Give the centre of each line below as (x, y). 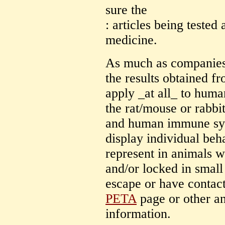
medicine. (131, 40)
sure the (126, 10)
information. (138, 214)
